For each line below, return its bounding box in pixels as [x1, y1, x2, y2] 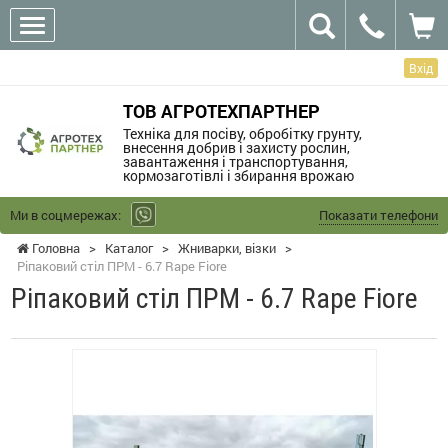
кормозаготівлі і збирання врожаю [122, 165, 354, 185]
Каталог [105, 238, 153, 257]
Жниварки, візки [178, 238, 276, 257]
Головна [29, 238, 80, 257]
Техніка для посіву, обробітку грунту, [122, 123, 362, 143]
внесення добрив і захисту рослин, [122, 137, 350, 157]
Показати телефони [319, 205, 438, 224]
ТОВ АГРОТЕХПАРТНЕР [122, 98, 320, 123]
